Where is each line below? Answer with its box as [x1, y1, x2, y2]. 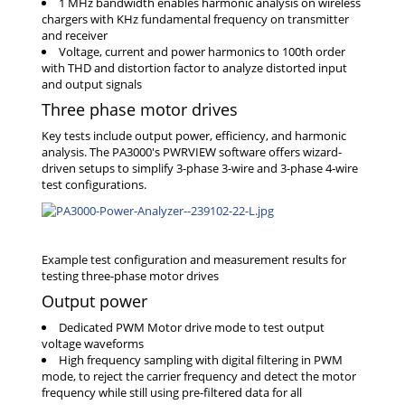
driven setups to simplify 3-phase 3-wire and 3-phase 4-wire [42, 159, 358, 176]
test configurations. [42, 175, 146, 193]
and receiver [42, 26, 108, 43]
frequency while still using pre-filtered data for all [42, 384, 302, 401]
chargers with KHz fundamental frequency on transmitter [42, 10, 349, 27]
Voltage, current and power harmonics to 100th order [59, 42, 345, 60]
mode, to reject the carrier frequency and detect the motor [42, 368, 356, 385]
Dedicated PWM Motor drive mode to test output [59, 319, 325, 336]
